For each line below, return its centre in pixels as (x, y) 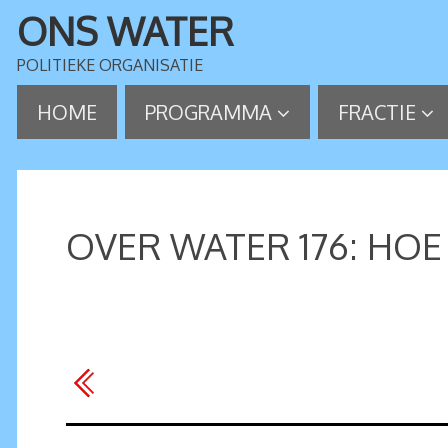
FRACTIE (377, 112)
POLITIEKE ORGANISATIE (110, 65)
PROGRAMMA (208, 112)
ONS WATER (125, 31)
